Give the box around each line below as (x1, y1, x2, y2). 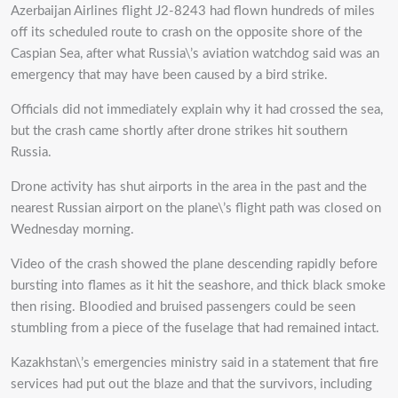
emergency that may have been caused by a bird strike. (11, 68, 328, 82)
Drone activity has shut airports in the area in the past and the (11, 179, 367, 194)
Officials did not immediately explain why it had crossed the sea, (11, 102, 383, 116)
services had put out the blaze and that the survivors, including (11, 377, 372, 391)
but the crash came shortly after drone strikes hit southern (11, 123, 347, 138)
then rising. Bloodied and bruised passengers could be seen (11, 299, 355, 314)
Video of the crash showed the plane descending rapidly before (11, 257, 378, 271)
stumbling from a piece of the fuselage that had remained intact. (11, 321, 379, 335)
